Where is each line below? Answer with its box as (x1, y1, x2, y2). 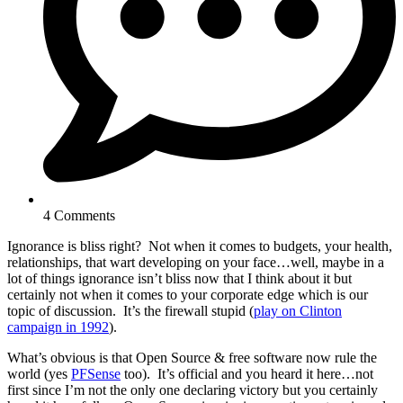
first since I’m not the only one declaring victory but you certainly (7, 382, 378, 399)
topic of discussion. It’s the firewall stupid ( (7, 303, 254, 319)
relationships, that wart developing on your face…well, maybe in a (7, 255, 384, 271)
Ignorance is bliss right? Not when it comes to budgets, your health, (7, 238, 392, 255)
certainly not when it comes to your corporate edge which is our (7, 287, 368, 303)
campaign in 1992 (7, 319, 109, 336)
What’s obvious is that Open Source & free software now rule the (7, 350, 377, 366)
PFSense (71, 366, 121, 382)
